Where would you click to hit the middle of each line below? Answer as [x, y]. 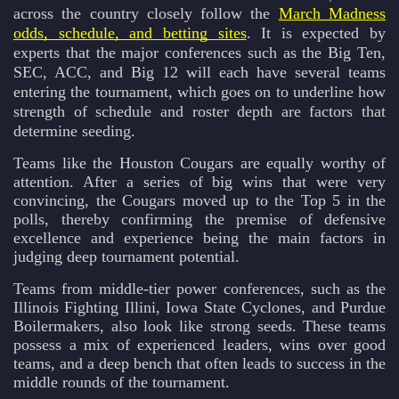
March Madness [332, 14]
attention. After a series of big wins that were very [199, 182]
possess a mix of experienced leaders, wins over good [199, 345]
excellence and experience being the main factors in [199, 238]
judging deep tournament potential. [126, 257]
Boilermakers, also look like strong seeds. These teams [199, 326]
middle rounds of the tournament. [122, 383]
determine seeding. [74, 131]
